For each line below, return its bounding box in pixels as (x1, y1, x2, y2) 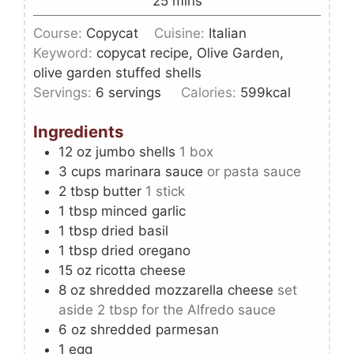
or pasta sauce (207, 164, 301, 180)
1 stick (145, 183, 185, 200)
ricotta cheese (96, 262, 186, 279)
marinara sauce (105, 164, 203, 180)
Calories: (181, 84, 241, 100)
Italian (209, 24, 247, 41)
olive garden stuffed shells (33, 64, 201, 81)
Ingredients (33, 122, 123, 142)
